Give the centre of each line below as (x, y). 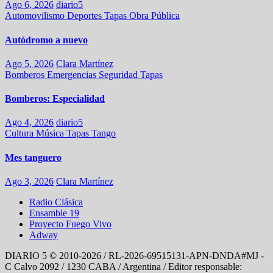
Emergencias (73, 74)
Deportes (86, 16)
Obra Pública (154, 16)
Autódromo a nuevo (46, 40)
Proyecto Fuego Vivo (70, 224)
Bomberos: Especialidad (55, 99)
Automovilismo (36, 16)
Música (51, 133)
